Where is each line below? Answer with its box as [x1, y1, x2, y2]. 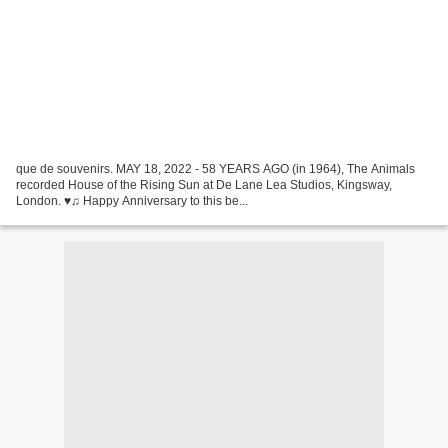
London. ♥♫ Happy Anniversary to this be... [16, 193, 248, 208]
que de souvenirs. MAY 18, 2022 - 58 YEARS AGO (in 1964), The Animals [16, 161, 415, 176]
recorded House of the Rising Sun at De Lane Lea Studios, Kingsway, [16, 177, 392, 192]
